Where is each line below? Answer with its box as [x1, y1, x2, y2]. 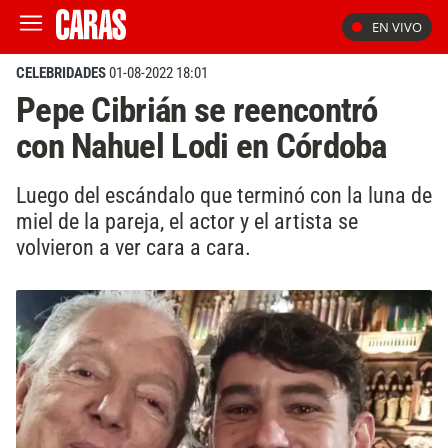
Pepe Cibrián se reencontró [16, 89, 378, 131]
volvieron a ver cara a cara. [16, 233, 256, 260]
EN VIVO [372, 18, 422, 36]
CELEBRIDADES [16, 64, 106, 82]
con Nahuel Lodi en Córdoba [16, 125, 394, 167]
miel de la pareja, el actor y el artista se [16, 207, 358, 234]
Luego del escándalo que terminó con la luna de [16, 181, 432, 208]
